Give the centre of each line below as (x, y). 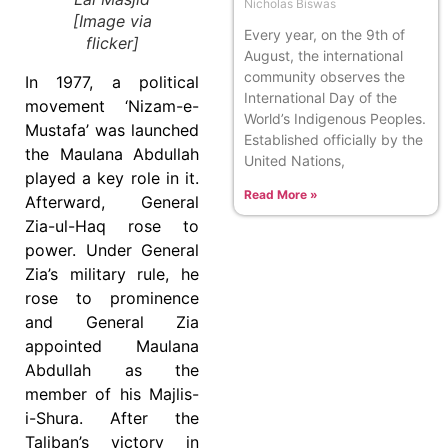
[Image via (112, 21)
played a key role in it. (112, 178)
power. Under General (112, 250)
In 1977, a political (112, 82)
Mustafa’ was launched (112, 130)
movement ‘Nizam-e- (112, 106)
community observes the (324, 76)
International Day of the (320, 97)
